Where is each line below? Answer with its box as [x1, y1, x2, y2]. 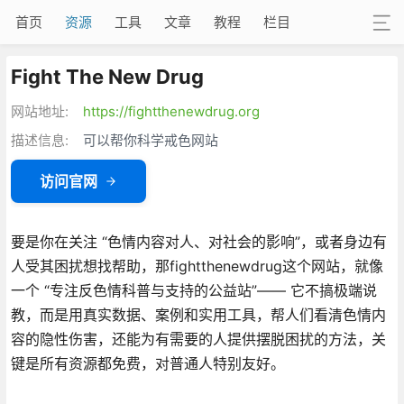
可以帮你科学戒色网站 [82, 131, 218, 149]
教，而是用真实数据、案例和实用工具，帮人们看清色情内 [10, 305, 386, 324]
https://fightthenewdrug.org [82, 102, 260, 120]
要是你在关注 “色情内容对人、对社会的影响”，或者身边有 [10, 232, 387, 251]
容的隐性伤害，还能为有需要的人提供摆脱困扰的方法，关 [10, 329, 386, 348]
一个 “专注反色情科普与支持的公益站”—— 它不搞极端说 [10, 280, 377, 299]
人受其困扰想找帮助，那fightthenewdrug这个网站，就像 [10, 256, 383, 275]
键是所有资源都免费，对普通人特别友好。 [10, 353, 285, 372]
